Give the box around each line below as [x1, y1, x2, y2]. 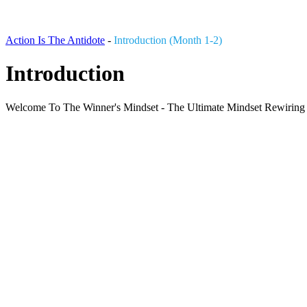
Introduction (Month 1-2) [114, 34, 222, 46]
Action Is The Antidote [5, 34, 105, 46]
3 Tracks [5, 136, 42, 149]
